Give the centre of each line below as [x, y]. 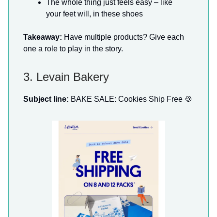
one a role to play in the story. [73, 49]
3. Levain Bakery [66, 77]
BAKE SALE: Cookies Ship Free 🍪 [131, 99]
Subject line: [46, 99]
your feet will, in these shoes [94, 14]
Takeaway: [43, 37]
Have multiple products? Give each [123, 37]
